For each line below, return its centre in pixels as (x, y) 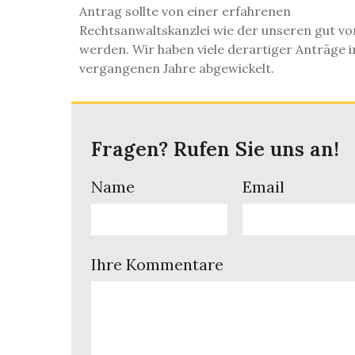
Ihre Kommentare (157, 265)
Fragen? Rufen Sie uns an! (215, 149)
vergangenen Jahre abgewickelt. (177, 69)
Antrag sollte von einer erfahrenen (185, 11)
